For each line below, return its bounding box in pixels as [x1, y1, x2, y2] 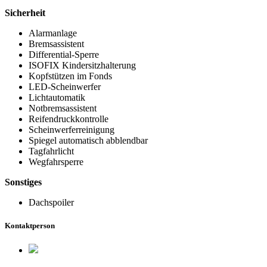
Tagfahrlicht [29, 145, 74, 156]
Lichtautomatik [29, 92, 85, 103]
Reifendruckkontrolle [29, 113, 108, 124]
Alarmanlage [29, 27, 77, 38]
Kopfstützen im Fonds [29, 70, 112, 81]
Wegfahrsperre [29, 156, 83, 167]
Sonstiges [5, 176, 42, 187]
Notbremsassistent [29, 103, 97, 113]
